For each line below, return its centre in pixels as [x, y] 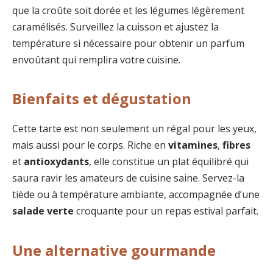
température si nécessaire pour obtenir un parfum [128, 43]
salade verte [43, 211]
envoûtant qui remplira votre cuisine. [96, 59]
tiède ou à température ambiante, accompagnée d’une [136, 195]
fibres [236, 145]
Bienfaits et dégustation [102, 99]
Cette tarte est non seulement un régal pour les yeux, [134, 129]
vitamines [193, 145]
